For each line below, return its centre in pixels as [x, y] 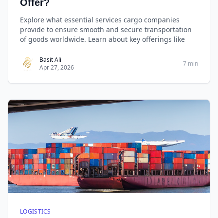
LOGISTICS [36, 211]
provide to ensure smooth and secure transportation [106, 29]
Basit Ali [50, 60]
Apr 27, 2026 [57, 67]
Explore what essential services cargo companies [100, 20]
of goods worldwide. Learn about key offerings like [102, 39]
